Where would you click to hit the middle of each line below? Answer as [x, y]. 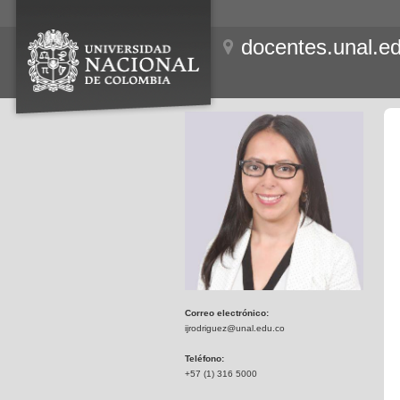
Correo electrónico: [227, 313]
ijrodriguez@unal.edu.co [235, 328]
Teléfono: [204, 358]
